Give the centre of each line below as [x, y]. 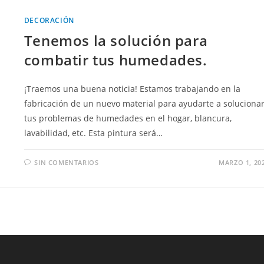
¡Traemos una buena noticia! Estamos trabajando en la [132, 88]
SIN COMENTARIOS [67, 162]
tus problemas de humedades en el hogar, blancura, [128, 118]
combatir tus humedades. [115, 60]
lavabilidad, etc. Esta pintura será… [93, 133]
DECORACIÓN [49, 20]
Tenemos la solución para [116, 40]
